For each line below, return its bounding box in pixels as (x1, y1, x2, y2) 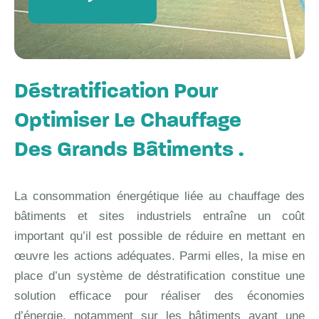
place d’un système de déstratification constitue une (14, 268, 305, 283)
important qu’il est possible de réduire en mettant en (14, 229, 305, 243)
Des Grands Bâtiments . (14, 139, 244, 162)
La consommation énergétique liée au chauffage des (14, 189, 305, 203)
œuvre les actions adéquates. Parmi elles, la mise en (14, 249, 305, 263)
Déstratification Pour (14, 80, 218, 103)
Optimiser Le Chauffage (14, 110, 241, 132)
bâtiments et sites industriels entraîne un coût (14, 209, 305, 223)
